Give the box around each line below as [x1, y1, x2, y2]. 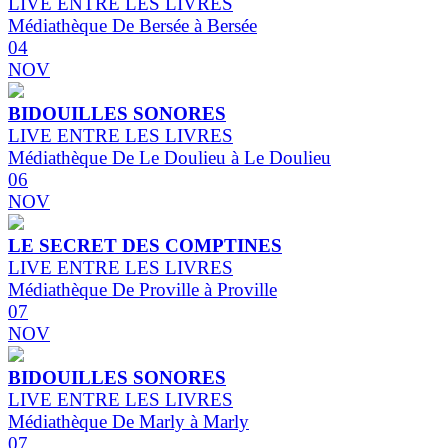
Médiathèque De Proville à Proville [8, 279, 277, 301]
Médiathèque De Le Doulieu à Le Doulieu [8, 147, 331, 169]
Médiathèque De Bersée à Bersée [8, 15, 257, 37]
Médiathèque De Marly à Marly [8, 411, 249, 433]
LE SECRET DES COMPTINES [8, 235, 282, 257]
